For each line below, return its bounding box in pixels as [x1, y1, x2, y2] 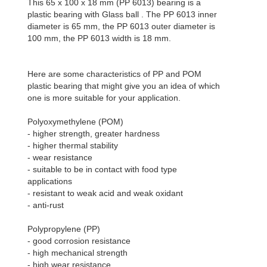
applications [27, 176, 72, 186]
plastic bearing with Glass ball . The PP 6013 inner [27, 10, 217, 19]
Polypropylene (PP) [27, 224, 100, 234]
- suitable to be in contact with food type [27, 164, 177, 174]
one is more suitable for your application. [27, 93, 181, 103]
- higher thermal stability [27, 141, 118, 150]
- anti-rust [27, 200, 64, 210]
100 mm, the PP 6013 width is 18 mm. [27, 33, 171, 43]
